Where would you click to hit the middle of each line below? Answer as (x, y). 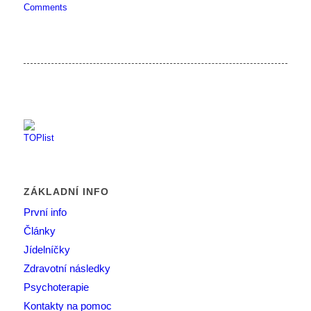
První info (45, 212)
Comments (45, 8)
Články (39, 231)
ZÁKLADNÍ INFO (66, 192)
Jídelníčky (47, 250)
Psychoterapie (56, 287)
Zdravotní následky (67, 269)
